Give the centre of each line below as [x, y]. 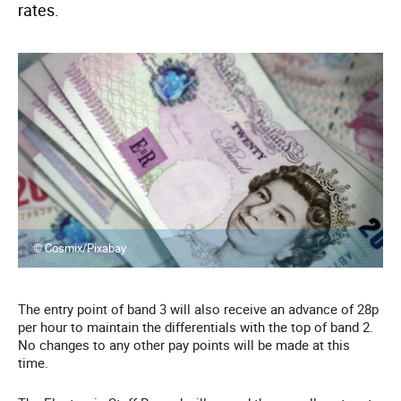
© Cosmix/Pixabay [80, 248]
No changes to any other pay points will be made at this [184, 345]
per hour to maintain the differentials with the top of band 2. [196, 327]
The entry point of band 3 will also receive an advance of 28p [198, 309]
